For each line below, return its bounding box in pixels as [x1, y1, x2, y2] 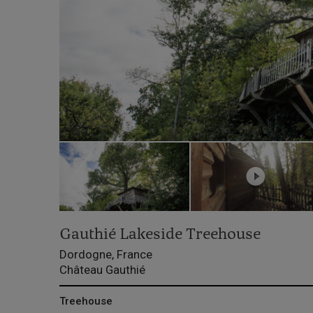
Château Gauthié [59, 263, 145, 277]
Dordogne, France [59, 247, 152, 262]
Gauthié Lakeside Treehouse [59, 226, 261, 244]
